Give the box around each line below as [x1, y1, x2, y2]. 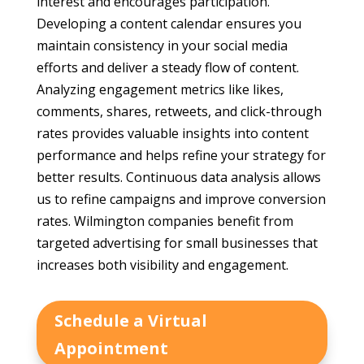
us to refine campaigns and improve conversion [36, 190, 326, 209]
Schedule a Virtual [54, 310, 207, 332]
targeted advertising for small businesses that [36, 234, 318, 253]
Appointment [54, 337, 168, 360]
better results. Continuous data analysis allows [36, 168, 321, 187]
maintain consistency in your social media [36, 37, 288, 55]
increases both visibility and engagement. [36, 256, 288, 275]
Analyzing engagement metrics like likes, [36, 80, 284, 99]
